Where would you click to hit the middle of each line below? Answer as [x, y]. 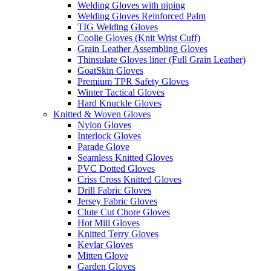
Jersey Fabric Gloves [117, 201]
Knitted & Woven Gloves [102, 114]
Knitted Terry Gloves [118, 233]
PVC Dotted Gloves [116, 168]
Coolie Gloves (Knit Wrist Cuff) [139, 38]
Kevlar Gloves [105, 244]
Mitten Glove [103, 255]
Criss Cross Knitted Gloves [129, 179]
